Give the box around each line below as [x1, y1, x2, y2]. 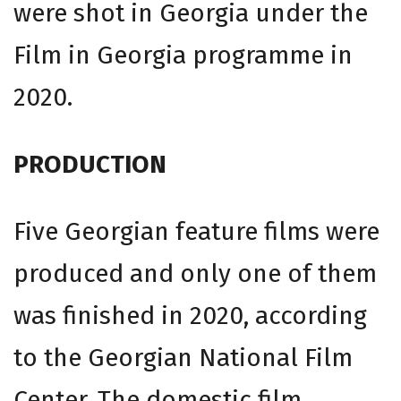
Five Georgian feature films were [13, 217, 380, 246]
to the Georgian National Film [13, 343, 353, 372]
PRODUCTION [13, 149, 166, 179]
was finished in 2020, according [13, 301, 367, 330]
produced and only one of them [13, 259, 377, 288]
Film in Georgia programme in [13, 40, 353, 70]
